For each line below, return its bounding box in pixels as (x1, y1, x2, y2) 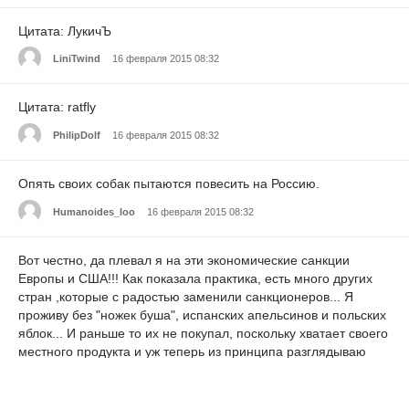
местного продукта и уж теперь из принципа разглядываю (18, 344, 366, 360)
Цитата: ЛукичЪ (18, 23, 111, 38)
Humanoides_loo (53, 205, 135, 217)
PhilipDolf (53, 129, 100, 141)
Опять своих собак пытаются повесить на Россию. (18, 176, 320, 192)
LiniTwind (53, 52, 100, 64)
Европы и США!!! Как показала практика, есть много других (18, 271, 372, 287)
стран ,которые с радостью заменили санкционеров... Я (18, 289, 353, 305)
